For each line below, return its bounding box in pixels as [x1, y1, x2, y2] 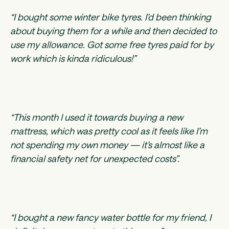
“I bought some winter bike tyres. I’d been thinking [10, 11, 211, 23]
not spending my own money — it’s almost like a [10, 139, 204, 151]
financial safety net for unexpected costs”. [10, 153, 179, 165]
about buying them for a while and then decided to [10, 25, 217, 37]
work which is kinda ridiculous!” [10, 53, 136, 64]
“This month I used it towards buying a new [10, 111, 183, 123]
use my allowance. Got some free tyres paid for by [10, 39, 214, 51]
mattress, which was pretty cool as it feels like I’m [10, 125, 208, 137]
